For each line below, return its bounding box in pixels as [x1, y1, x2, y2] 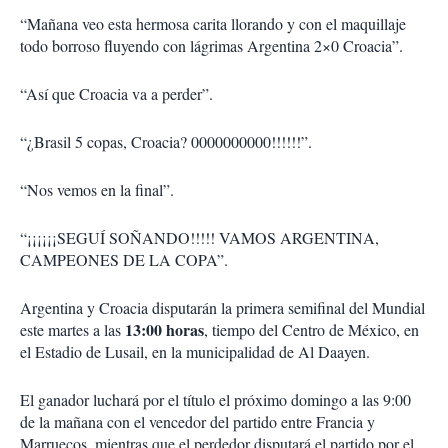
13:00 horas [125, 318, 204, 341]
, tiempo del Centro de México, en [204, 319, 419, 340]
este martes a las [20, 319, 125, 340]
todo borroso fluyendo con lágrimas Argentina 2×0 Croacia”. [20, 35, 403, 56]
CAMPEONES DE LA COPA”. [20, 249, 228, 270]
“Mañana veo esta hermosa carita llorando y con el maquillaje [20, 13, 406, 34]
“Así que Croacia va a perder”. [20, 83, 213, 104]
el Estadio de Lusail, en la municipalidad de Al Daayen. [20, 341, 370, 362]
